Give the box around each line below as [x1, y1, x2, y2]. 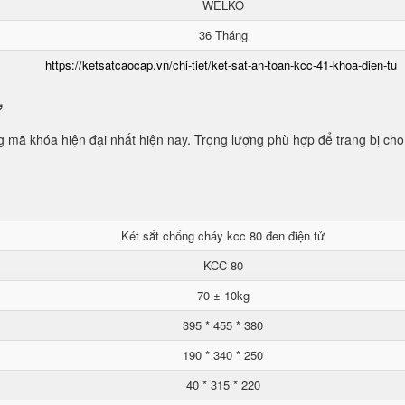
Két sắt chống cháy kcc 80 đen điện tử [121, 227, 325, 244]
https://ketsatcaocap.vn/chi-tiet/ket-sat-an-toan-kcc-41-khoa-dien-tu [45, 56, 397, 73]
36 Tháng [198, 26, 248, 43]
